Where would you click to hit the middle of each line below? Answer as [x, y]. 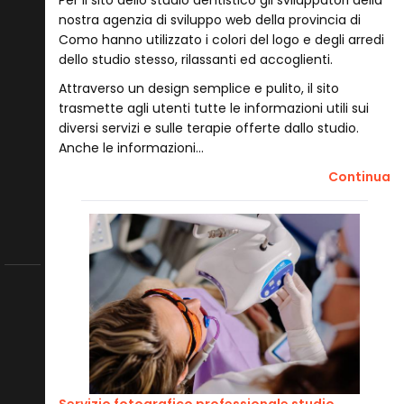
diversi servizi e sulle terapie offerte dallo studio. [209, 128]
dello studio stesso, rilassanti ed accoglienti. [196, 59]
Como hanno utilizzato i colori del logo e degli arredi [221, 39]
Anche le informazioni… [131, 147]
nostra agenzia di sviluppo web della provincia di [210, 19]
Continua [359, 176]
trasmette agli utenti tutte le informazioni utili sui [214, 108]
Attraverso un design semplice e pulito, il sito [199, 88]
